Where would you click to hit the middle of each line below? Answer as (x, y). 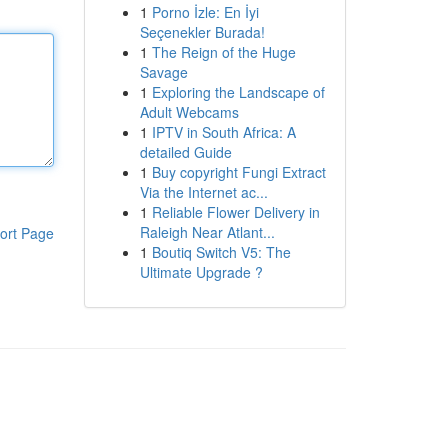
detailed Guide (185, 152)
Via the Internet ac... (203, 192)
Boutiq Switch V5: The (221, 252)
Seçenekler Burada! (202, 32)
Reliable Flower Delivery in (235, 212)
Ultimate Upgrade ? (201, 272)
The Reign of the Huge (223, 52)
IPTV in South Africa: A (223, 132)
